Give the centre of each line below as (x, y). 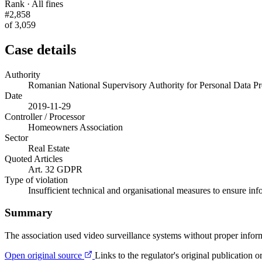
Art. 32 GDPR (55, 169)
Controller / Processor (45, 116)
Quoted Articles (34, 158)
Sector (16, 137)
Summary (29, 213)
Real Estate (49, 148)
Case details (40, 49)
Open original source (44, 256)
